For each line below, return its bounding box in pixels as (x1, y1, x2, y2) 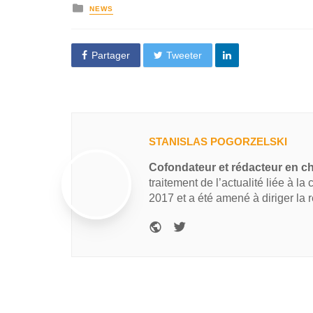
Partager (91, 49, 130, 61)
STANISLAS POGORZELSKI (149, 135, 287, 147)
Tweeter (166, 49, 203, 61)
